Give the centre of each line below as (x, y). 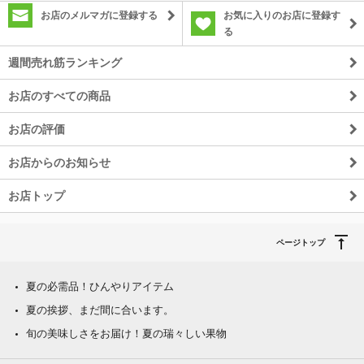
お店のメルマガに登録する (99, 16)
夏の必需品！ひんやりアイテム (100, 287)
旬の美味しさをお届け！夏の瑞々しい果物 (126, 334)
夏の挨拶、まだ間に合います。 (100, 310)
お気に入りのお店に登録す (282, 16)
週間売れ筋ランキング (65, 63)
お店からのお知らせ (59, 163)
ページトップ (301, 243)
